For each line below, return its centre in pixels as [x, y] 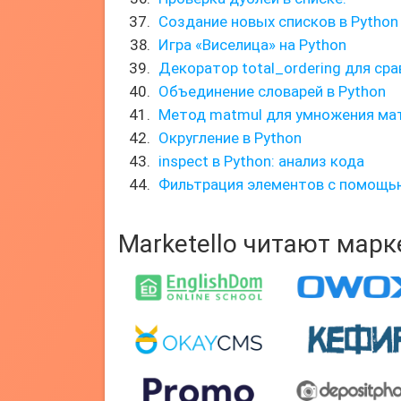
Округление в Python [230, 138]
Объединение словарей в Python [272, 91]
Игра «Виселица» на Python [252, 45]
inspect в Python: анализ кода [261, 161]
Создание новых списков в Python [278, 21]
